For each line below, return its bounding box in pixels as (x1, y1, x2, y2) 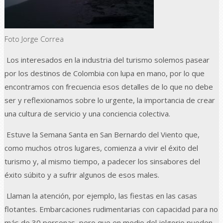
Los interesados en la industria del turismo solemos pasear (4, 54, 210, 65)
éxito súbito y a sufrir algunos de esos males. (4, 169, 159, 180)
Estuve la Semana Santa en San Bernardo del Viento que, (4, 129, 200, 139)
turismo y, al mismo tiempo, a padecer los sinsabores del (4, 156, 200, 166)
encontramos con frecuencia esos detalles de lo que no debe (4, 81, 213, 92)
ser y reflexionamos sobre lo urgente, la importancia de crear (4, 95, 215, 105)
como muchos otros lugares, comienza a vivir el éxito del (4, 142, 198, 153)
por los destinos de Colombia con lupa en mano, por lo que (4, 68, 205, 78)
